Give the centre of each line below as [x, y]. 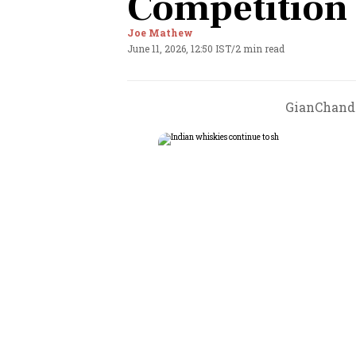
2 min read [260, 48]
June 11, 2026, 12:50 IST [179, 48]
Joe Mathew [160, 33]
